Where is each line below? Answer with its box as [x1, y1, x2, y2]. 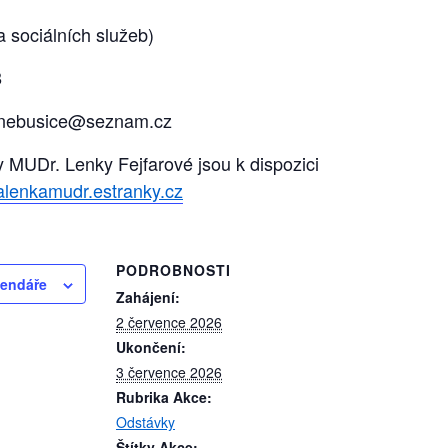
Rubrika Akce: [116, 387, 212, 407]
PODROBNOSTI [116, 260, 231, 280]
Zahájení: [116, 287, 180, 307]
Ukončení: [116, 337, 186, 357]
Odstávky [116, 412, 175, 432]
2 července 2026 [116, 312, 222, 332]
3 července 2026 [116, 362, 222, 382]
